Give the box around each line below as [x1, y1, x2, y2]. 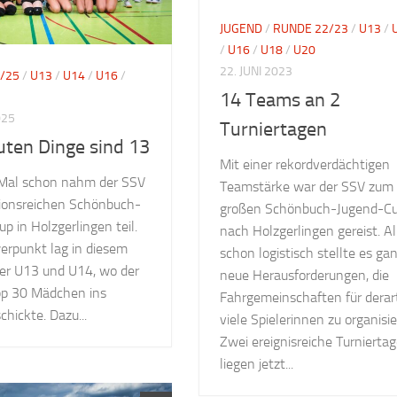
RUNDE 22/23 [273, 20, 349, 36]
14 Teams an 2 [220, 88, 341, 112]
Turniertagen [220, 117, 328, 141]
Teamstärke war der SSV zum [220, 177, 394, 195]
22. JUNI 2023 [220, 63, 293, 79]
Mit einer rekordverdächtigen [220, 155, 391, 173]
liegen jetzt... [220, 354, 294, 372]
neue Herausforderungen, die [220, 266, 390, 284]
